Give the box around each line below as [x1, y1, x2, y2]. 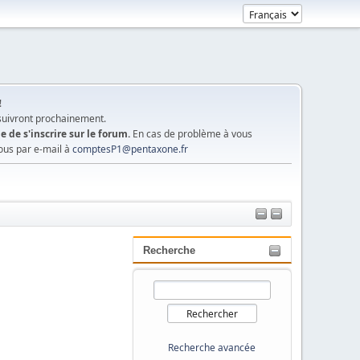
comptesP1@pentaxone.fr [72, 141, 188, 156]
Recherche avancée [168, 340, 256, 354]
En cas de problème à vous [133, 126, 252, 141]
